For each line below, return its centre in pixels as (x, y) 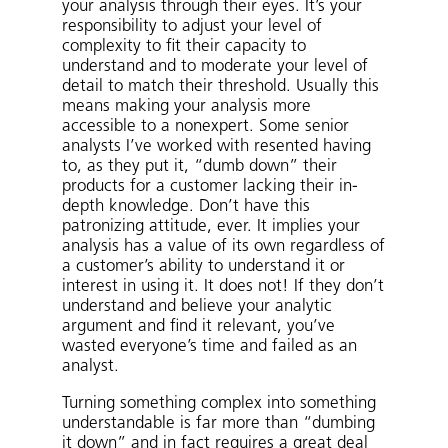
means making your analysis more (187, 106)
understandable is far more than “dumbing (219, 423)
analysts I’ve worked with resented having (217, 146)
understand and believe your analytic (197, 306)
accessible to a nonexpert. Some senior (206, 126)
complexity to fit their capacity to (184, 46)
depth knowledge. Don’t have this (186, 206)
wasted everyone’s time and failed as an (210, 346)
